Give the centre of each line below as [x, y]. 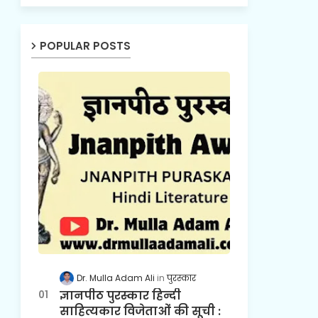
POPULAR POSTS [85, 45]
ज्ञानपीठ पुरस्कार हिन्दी [120, 296]
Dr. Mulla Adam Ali [115, 278]
